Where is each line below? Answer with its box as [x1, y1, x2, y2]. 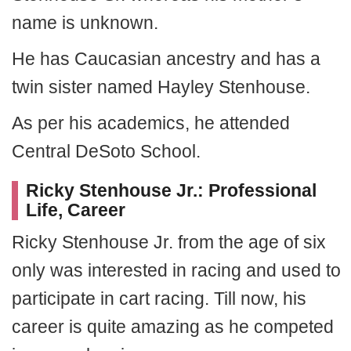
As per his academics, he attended [12, 113, 290, 133]
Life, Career [26, 200, 125, 220]
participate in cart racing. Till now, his [12, 288, 306, 309]
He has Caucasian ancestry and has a [12, 49, 320, 69]
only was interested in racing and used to [12, 260, 341, 280]
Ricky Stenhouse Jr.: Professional [26, 180, 317, 201]
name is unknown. [12, 13, 158, 33]
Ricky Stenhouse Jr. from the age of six [12, 232, 326, 252]
